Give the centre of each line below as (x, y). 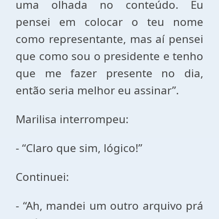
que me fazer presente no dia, (109, 73)
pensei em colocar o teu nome (109, 22)
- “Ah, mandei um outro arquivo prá (109, 206)
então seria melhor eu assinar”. (97, 90)
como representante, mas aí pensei (109, 39)
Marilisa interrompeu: (72, 119)
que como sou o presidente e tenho (109, 56)
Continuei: (42, 177)
